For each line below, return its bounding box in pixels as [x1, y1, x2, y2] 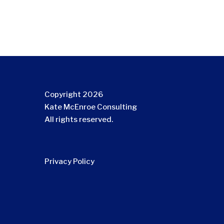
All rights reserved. [44, 114, 113, 124]
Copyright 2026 [44, 89, 103, 99]
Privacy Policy [44, 156, 95, 166]
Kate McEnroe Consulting [44, 102, 137, 111]
